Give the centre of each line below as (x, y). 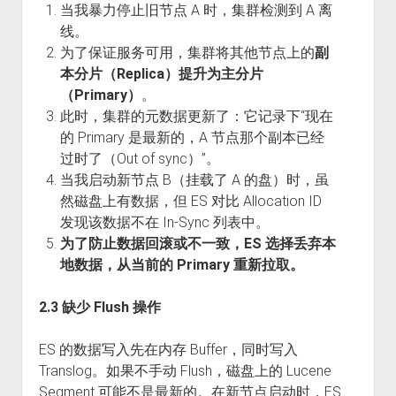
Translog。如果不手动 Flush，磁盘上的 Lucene (185, 371)
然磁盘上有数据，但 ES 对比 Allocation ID (190, 201)
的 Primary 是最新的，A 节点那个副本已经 (192, 137)
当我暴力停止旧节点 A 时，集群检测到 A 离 (196, 10)
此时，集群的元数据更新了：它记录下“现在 (196, 116)
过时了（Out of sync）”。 (140, 159)
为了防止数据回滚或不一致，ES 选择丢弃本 (198, 244)
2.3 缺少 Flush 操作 (99, 307)
